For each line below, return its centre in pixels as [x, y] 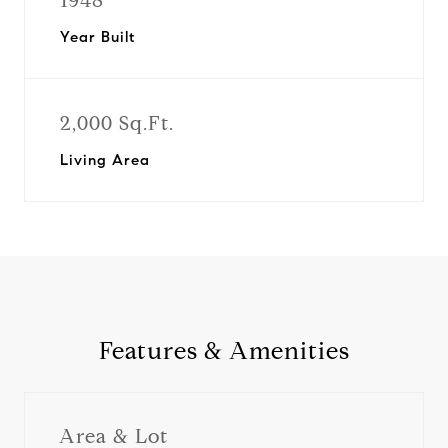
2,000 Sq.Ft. [117, 123]
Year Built [97, 37]
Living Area [105, 160]
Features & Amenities [224, 351]
